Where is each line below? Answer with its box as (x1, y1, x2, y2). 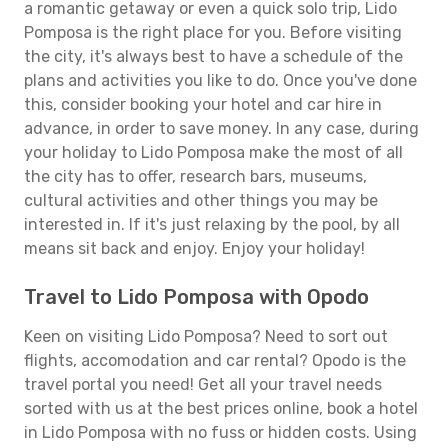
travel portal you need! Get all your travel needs (24, 375, 382, 394)
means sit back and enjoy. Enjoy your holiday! (24, 239, 365, 258)
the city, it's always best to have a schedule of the (24, 47, 403, 66)
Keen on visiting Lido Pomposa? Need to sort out (24, 327, 388, 346)
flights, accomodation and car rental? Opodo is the (24, 351, 406, 370)
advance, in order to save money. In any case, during (24, 119, 419, 138)
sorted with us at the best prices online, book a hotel (24, 399, 418, 418)
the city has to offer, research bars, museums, (24, 167, 367, 186)
